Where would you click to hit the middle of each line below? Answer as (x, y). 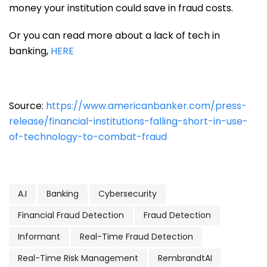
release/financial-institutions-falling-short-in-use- (128, 121)
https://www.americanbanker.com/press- (146, 106)
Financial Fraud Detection (71, 215)
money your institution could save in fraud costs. (121, 8)
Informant (39, 237)
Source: (27, 106)
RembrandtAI (185, 258)
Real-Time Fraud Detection (136, 237)
